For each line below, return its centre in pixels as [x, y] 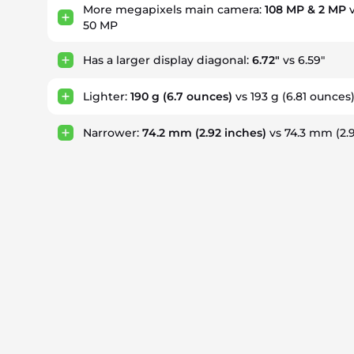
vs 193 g [257, 96]
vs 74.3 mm [301, 133]
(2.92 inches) [229, 133]
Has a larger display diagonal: [168, 60]
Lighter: [107, 96]
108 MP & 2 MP [305, 9]
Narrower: [113, 133]
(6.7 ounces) [196, 96]
